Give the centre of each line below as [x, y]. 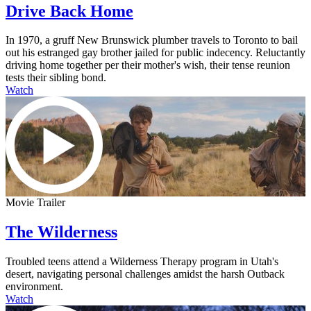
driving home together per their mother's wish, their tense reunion [148, 65]
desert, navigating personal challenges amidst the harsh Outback [145, 274]
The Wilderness [61, 232]
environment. [34, 287]
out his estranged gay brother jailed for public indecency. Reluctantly [155, 53]
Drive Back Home [69, 11]
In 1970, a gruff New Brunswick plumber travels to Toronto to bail [152, 40]
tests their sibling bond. [56, 78]
